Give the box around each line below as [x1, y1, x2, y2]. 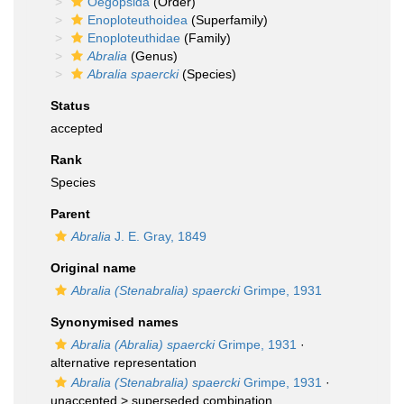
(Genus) [127, 49, 178, 63]
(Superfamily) [188, 13, 268, 27]
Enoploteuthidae [87, 31, 180, 45]
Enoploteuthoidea [87, 13, 188, 27]
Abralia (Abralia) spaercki [71, 337, 215, 352]
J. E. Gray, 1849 [111, 229, 207, 243]
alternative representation [50, 355, 197, 370]
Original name [50, 261, 136, 275]
